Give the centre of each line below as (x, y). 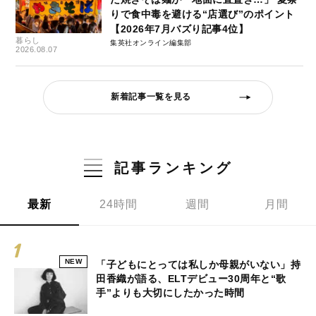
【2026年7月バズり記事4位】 (180, 29)
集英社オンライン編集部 (151, 42)
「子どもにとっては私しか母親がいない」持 (198, 264)
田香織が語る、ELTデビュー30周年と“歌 (191, 278)
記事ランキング (173, 168)
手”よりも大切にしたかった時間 (170, 292)
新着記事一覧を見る (151, 97)
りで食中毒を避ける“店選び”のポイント (202, 14)
